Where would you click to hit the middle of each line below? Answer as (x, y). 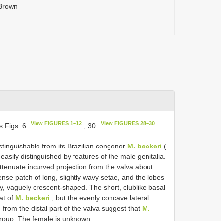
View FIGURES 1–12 (56, 123)
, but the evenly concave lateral (99, 198)
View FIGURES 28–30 (128, 123)
